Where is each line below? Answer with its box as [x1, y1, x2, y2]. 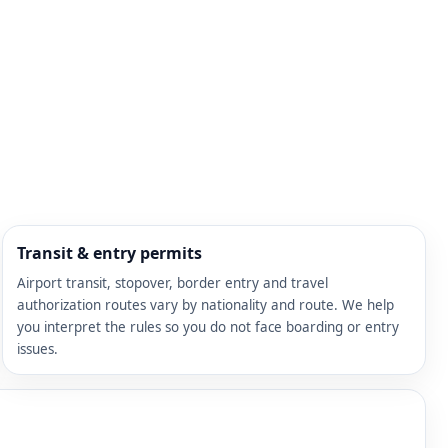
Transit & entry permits [17, 241, 202, 264]
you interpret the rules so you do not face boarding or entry [17, 317, 399, 336]
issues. [17, 339, 58, 358]
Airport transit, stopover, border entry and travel [17, 273, 328, 292]
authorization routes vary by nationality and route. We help [17, 295, 394, 314]
